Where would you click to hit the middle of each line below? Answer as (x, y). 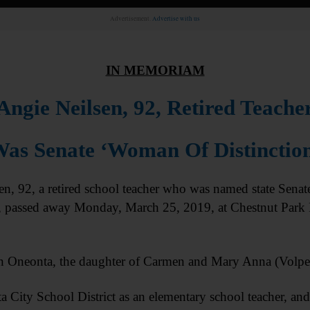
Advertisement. (131, 19)
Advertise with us (176, 19)
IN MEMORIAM (155, 70)
